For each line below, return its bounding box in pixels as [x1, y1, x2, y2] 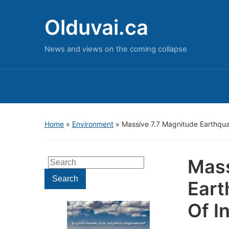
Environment [72, 120, 113, 128]
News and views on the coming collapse [44, 44, 187, 54]
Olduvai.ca [44, 15, 148, 40]
